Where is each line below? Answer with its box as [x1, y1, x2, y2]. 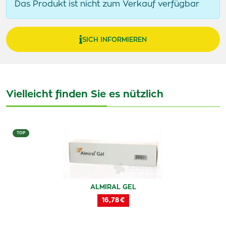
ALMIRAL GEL [90, 184, 136, 191]
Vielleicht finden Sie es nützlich [6, 89, 163, 99]
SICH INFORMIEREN [82, 37, 147, 43]
